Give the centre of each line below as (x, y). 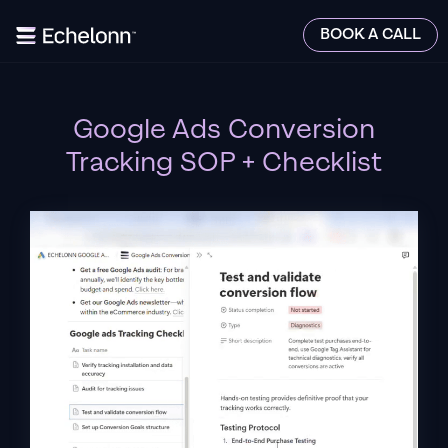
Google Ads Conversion (224, 129)
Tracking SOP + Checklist (224, 162)
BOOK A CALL (370, 34)
